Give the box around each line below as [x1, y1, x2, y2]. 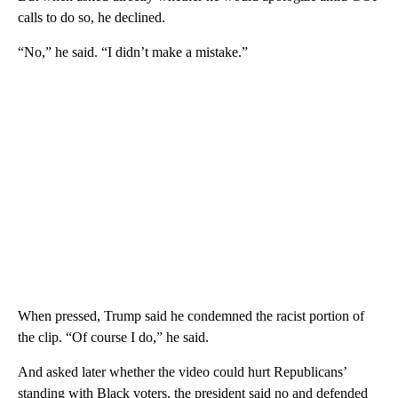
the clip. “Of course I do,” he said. [18, 329, 209, 345]
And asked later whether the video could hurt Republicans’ [18, 363, 346, 379]
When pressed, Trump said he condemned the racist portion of [18, 307, 364, 323]
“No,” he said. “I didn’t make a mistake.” [18, 44, 248, 60]
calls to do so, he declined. [18, 9, 165, 25]
